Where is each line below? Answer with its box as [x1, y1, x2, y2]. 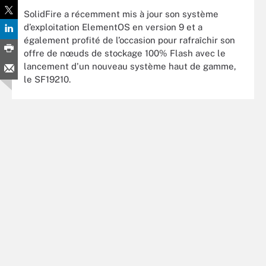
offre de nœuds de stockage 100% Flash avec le [24, 47, 226, 58]
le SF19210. [24, 74, 71, 84]
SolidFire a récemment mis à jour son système [24, 8, 218, 19]
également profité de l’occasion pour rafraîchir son [24, 34, 235, 45]
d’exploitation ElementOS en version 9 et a [24, 21, 202, 32]
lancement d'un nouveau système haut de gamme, [24, 61, 236, 71]
